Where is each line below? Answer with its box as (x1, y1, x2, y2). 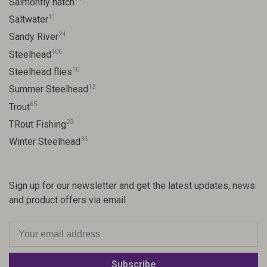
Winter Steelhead (9, 136, 80, 148)
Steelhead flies (9, 66, 72, 77)
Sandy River (9, 31, 58, 43)
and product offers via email (9, 194, 126, 206)
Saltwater (9, 13, 48, 25)
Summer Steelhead (9, 83, 88, 95)
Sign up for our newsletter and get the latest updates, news (9, 180, 255, 192)
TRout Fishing (9, 118, 66, 130)
